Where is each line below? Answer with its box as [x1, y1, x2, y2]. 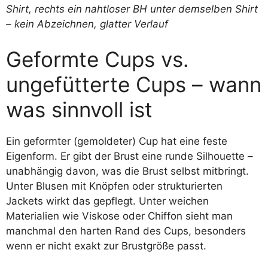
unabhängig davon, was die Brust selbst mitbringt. [6, 165, 249, 177]
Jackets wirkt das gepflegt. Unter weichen [6, 195, 209, 207]
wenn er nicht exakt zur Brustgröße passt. [6, 240, 206, 252]
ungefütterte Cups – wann [6, 72, 261, 97]
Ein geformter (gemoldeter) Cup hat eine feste [6, 135, 227, 147]
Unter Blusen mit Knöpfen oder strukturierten [6, 180, 223, 192]
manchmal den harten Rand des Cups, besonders [6, 225, 246, 237]
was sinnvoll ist [6, 97, 153, 122]
